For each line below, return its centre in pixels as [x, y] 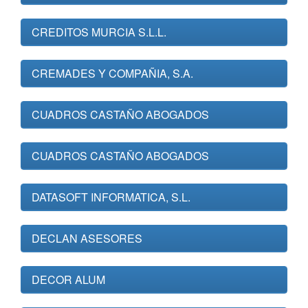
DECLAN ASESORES [87, 238]
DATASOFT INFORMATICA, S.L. [111, 197]
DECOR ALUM [68, 279]
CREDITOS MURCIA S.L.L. [99, 32]
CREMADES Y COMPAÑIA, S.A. [112, 73]
